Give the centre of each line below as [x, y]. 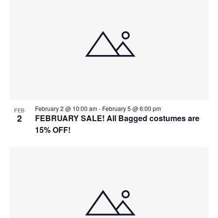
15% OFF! [53, 129]
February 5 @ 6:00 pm [131, 108]
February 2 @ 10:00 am [66, 108]
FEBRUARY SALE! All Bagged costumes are [117, 118]
